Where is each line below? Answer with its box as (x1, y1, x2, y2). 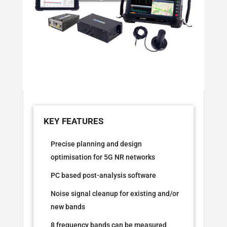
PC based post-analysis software (50, 171, 156, 180)
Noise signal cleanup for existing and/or (50, 190, 179, 198)
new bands (50, 203, 85, 211)
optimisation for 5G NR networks (50, 153, 155, 162)
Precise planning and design (50, 140, 142, 148)
